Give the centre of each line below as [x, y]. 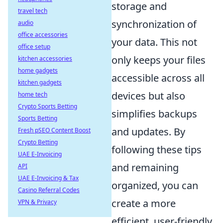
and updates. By [148, 132]
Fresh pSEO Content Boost [54, 130]
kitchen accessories [45, 58]
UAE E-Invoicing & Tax [48, 178]
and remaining [145, 168]
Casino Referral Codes [49, 190]
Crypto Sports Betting [48, 106]
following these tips [157, 150]
